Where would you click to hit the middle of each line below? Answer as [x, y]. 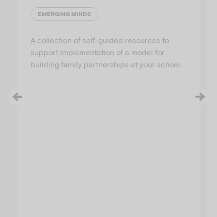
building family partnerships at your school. [106, 64]
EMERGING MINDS [64, 14]
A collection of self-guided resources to [100, 40]
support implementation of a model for [98, 52]
